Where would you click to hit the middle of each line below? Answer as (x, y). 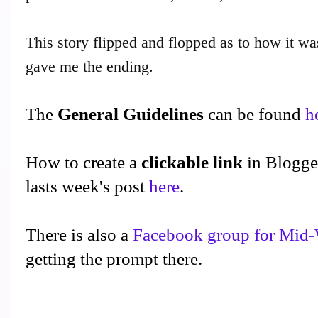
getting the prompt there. (114, 259)
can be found (254, 114)
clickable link (194, 163)
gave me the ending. (92, 67)
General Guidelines (131, 114)
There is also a (79, 235)
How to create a (83, 163)
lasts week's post (87, 187)
